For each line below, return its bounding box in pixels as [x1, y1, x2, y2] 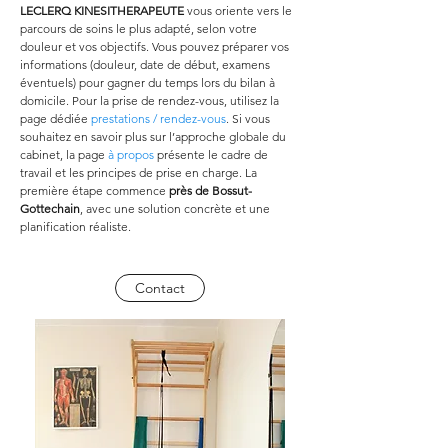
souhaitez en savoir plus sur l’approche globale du [20, 129, 289, 144]
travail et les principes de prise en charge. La [20, 165, 260, 180]
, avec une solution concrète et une [80, 201, 273, 216]
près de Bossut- [169, 183, 252, 198]
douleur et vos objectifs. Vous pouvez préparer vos [20, 39, 292, 54]
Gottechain [20, 201, 80, 216]
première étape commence [20, 183, 169, 198]
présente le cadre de [154, 147, 271, 162]
